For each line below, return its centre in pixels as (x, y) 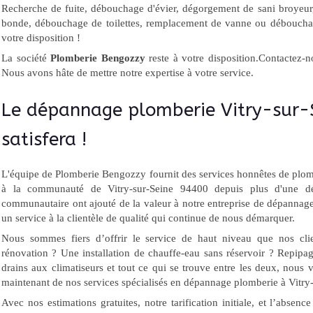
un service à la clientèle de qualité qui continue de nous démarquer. (148, 218)
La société (26, 58)
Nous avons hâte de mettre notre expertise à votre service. (128, 73)
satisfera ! (44, 139)
